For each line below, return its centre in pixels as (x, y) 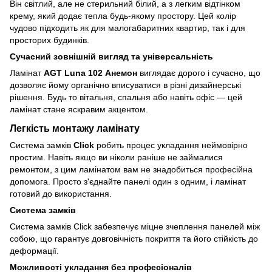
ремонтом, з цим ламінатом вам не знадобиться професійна (131, 169)
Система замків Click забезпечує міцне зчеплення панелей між (135, 226)
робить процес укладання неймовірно (171, 145)
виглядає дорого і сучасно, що (199, 73)
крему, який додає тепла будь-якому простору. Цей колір (123, 15)
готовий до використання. (61, 193)
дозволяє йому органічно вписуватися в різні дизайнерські (125, 85)
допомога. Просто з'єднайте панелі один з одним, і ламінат (128, 181)
